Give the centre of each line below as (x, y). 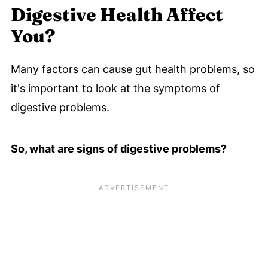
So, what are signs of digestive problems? (118, 149)
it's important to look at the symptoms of (115, 89)
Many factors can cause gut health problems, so (133, 69)
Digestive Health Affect (117, 15)
